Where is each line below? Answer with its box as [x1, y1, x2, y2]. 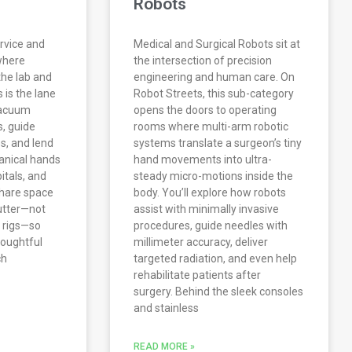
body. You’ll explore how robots [134, 186, 287, 200]
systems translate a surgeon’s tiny [134, 137, 302, 150]
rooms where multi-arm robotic [134, 120, 289, 134]
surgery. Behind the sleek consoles [134, 285, 304, 299]
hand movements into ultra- [134, 153, 273, 167]
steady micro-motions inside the [134, 170, 294, 183]
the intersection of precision [134, 54, 273, 68]
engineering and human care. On [134, 71, 295, 84]
